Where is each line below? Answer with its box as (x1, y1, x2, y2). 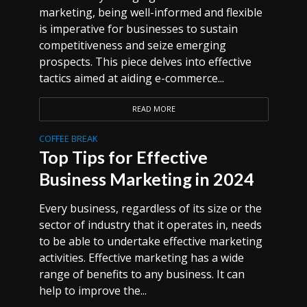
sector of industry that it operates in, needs (38, 217, 262, 232)
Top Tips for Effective (38, 147, 208, 167)
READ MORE (132, 104, 175, 114)
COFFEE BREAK (38, 133, 97, 145)
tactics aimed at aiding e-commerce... (38, 71, 224, 86)
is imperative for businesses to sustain (38, 21, 238, 36)
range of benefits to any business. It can (38, 267, 245, 282)
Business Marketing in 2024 (38, 169, 254, 189)
